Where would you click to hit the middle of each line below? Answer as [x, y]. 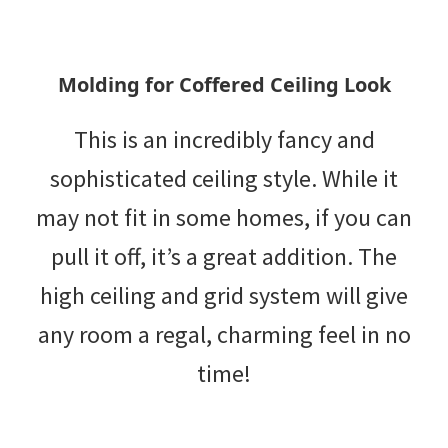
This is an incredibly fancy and [224, 139]
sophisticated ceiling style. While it [224, 178]
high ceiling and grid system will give [224, 295]
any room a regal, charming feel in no [224, 334]
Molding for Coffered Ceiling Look [224, 84]
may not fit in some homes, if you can [224, 217]
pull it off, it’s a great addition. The [224, 256]
